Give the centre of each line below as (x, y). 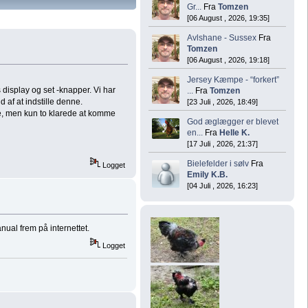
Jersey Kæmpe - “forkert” (233, 79)
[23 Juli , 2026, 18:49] (222, 101)
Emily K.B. (207, 174)
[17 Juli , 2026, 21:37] (222, 143)
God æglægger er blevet (233, 121)
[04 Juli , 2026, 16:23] (222, 185)
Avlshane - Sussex (222, 37)
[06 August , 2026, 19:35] (228, 18)
